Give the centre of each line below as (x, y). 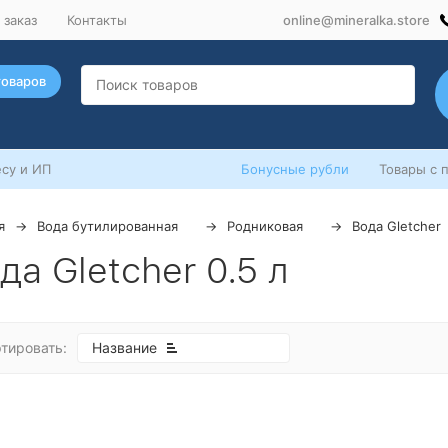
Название (124, 347)
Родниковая (265, 226)
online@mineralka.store (356, 19)
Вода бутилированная (107, 226)
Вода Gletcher (396, 226)
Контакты (97, 19)
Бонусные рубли (295, 169)
